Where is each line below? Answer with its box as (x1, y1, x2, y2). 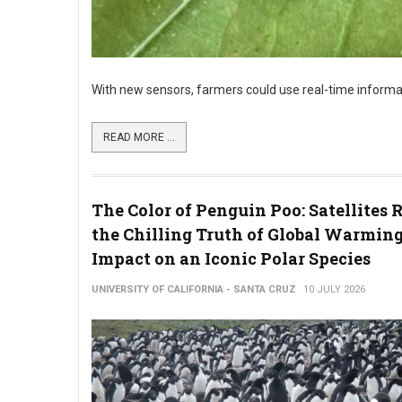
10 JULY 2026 (303, 284, 365, 295)
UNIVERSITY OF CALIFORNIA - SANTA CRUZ (92, 284, 296, 295)
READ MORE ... (103, 131, 175, 144)
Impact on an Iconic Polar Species (92, 248, 371, 269)
